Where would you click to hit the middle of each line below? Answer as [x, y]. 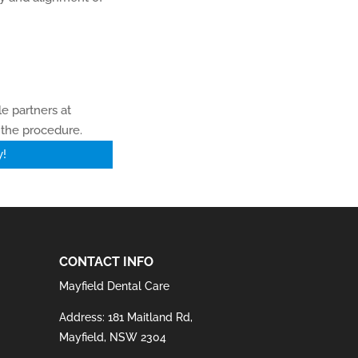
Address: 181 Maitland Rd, [126, 318]
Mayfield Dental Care [115, 286]
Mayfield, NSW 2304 [113, 338]
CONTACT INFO [107, 262]
